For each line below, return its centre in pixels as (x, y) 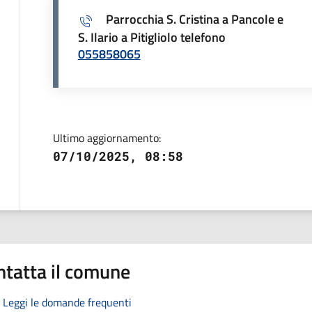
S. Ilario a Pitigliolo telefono (151, 37)
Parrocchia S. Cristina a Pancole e (194, 19)
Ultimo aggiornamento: (107, 138)
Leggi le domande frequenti (67, 302)
